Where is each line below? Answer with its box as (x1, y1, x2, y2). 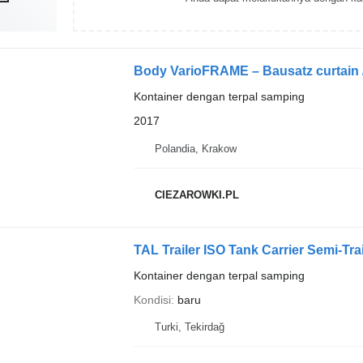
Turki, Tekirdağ (154, 321, 224, 333)
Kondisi (133, 293, 171, 306)
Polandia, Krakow (154, 142, 237, 155)
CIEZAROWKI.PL (154, 189, 239, 201)
